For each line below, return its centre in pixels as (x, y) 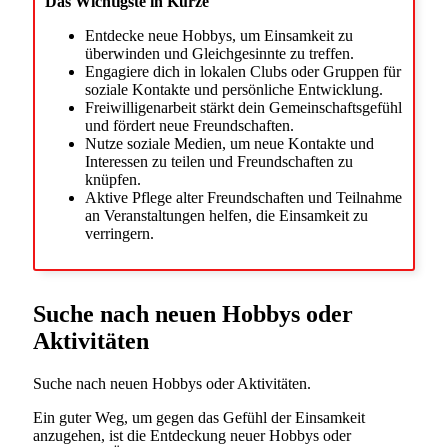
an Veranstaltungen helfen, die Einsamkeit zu (226, 215)
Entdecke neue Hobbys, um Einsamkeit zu (219, 35)
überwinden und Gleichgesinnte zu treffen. (219, 53)
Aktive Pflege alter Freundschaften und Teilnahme (243, 197)
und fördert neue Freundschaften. (189, 125)
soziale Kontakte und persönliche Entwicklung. (234, 89)
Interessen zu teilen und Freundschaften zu (219, 161)
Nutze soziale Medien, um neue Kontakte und (229, 143)
